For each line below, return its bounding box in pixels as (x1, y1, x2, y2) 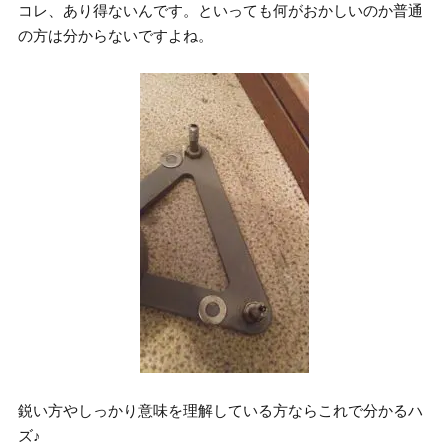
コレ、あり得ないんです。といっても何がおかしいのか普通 (18, 2, 424, 19)
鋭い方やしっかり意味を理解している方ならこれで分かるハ (18, 402, 424, 419)
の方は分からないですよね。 (18, 27, 214, 44)
